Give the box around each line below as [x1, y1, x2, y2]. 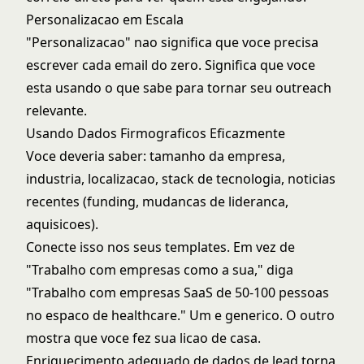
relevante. [26, 102, 87, 119]
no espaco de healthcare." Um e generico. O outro [26, 306, 335, 324]
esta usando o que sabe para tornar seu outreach [26, 79, 331, 97]
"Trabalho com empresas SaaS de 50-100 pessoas [26, 284, 329, 301]
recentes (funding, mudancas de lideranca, [26, 193, 288, 210]
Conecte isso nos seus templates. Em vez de [26, 238, 295, 256]
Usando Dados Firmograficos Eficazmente [26, 124, 285, 142]
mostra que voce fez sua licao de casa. [26, 329, 261, 347]
